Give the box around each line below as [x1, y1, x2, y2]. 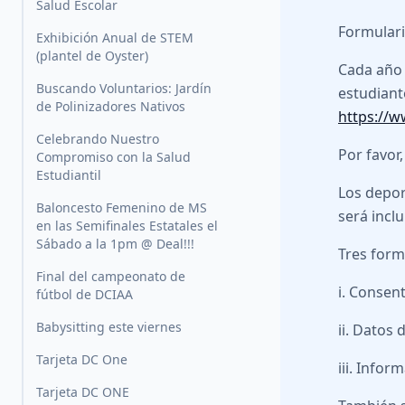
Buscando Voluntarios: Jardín [36, 80, 212, 98]
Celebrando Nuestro [36, 130, 159, 148]
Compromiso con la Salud [36, 148, 191, 166]
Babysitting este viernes [36, 318, 182, 336]
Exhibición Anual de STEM [36, 29, 193, 47]
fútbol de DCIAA [36, 286, 133, 304]
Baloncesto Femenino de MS [36, 199, 207, 217]
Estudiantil [36, 166, 101, 184]
